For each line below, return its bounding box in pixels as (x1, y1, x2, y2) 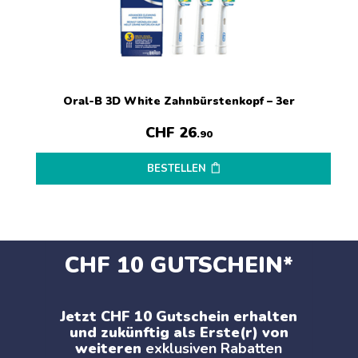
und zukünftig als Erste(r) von (69, 323, 288, 343)
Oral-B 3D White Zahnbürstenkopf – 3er (62, 93, 295, 109)
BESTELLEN (146, 161, 206, 177)
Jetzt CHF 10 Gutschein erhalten (60, 307, 298, 327)
